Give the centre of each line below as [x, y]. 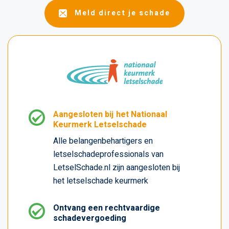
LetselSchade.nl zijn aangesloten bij [117, 167]
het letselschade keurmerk [101, 181]
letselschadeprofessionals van [108, 154]
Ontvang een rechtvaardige [107, 208]
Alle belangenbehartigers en [103, 141]
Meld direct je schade [122, 13]
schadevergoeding [90, 218]
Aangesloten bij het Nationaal [110, 114]
